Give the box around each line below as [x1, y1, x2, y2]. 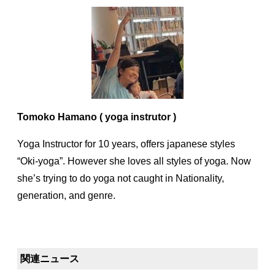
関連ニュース [20, 253, 79, 264]
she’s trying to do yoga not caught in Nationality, [17, 173, 224, 184]
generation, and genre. [17, 190, 115, 201]
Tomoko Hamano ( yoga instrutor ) [17, 112, 176, 123]
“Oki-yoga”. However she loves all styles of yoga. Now [17, 156, 251, 167]
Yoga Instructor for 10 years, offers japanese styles [17, 139, 235, 150]
